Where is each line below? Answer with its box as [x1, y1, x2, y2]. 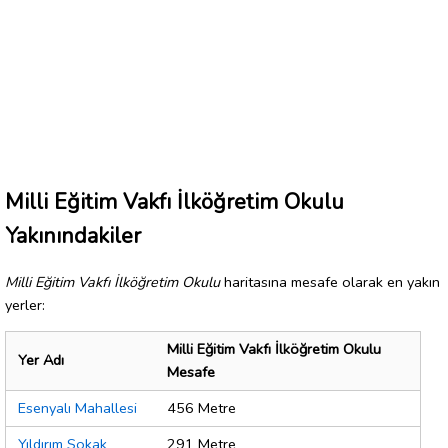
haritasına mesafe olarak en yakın [220, 271, 440, 292]
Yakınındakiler [5, 220, 141, 251]
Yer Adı [18, 350, 64, 371]
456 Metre [167, 398, 236, 419]
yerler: [5, 294, 45, 315]
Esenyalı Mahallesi [18, 398, 137, 419]
